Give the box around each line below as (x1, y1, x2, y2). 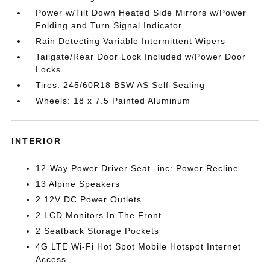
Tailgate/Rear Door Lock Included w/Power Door (36, 51, 246, 61)
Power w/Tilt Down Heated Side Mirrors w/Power (36, 7, 247, 17)
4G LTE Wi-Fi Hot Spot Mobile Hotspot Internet (36, 241, 242, 251)
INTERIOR (11, 136, 62, 146)
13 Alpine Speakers (36, 178, 121, 189)
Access (36, 254, 67, 264)
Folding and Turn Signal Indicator (36, 20, 183, 30)
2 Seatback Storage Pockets (36, 225, 160, 236)
